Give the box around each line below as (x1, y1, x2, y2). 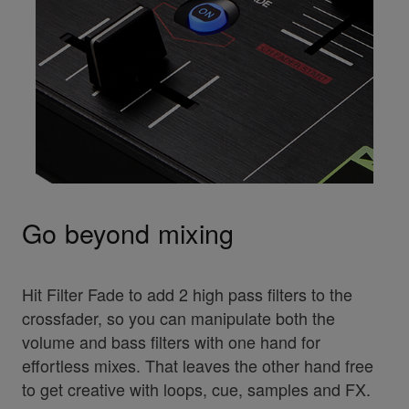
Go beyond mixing (21, 213, 235, 251)
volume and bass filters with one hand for (21, 329, 320, 353)
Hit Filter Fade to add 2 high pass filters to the (21, 281, 352, 306)
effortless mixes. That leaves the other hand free (21, 352, 373, 377)
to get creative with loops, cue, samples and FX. (21, 376, 371, 401)
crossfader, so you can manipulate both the (21, 305, 335, 330)
